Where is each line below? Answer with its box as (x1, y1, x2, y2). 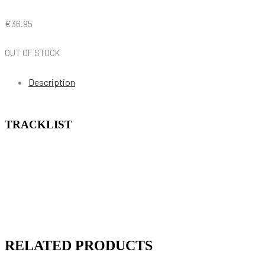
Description (28, 76, 75, 88)
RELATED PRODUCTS (5, 238, 153, 253)
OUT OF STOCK (5, 47, 60, 58)
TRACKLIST (5, 118, 72, 131)
